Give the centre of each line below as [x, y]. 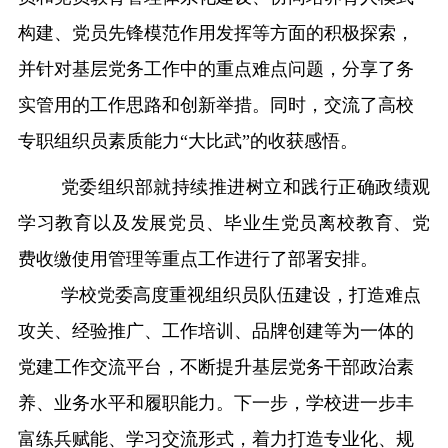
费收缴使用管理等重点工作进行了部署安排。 [197, 259]
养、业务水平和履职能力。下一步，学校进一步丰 [215, 403]
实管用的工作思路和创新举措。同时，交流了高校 [215, 105]
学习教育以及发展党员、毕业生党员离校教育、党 [224, 223]
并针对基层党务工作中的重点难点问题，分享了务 [215, 69]
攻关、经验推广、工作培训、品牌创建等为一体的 [215, 331]
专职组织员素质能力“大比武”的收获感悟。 [187, 141]
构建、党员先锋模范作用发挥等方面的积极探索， [215, 33]
